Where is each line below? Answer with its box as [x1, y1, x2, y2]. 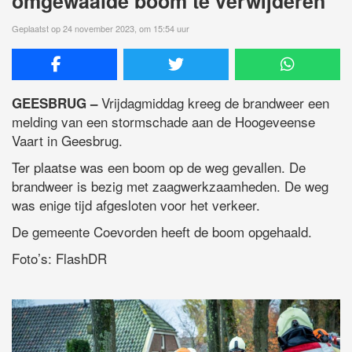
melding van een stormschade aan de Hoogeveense [12, 111, 315, 131]
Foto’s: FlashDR [12, 247, 107, 268]
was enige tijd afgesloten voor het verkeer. [12, 194, 260, 214]
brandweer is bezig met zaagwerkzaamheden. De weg [12, 175, 328, 196]
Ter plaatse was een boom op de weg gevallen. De [12, 156, 306, 177]
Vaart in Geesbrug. [12, 130, 123, 150]
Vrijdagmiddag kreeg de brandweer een [97, 92, 329, 112]
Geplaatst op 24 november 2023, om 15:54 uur [12, 21, 189, 35]
